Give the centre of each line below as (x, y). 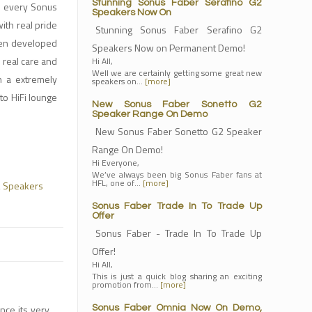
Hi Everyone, (115, 163)
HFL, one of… (117, 183)
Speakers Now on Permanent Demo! (168, 48)
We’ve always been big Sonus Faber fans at (177, 174)
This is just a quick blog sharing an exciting (177, 276)
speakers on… (118, 81)
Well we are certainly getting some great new (177, 73)
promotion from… (126, 284)
